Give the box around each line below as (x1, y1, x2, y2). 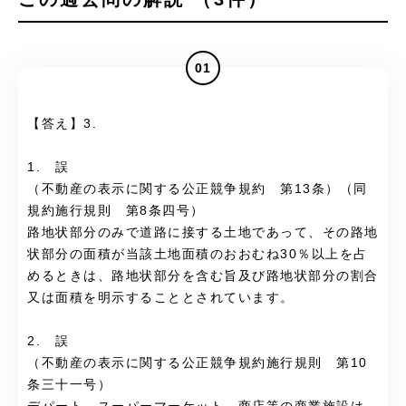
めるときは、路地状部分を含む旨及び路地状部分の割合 (27, 269, 379, 284)
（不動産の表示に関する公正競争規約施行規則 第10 (27, 356, 368, 371)
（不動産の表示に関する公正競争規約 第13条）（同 (27, 182, 368, 197)
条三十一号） (27, 378, 111, 392)
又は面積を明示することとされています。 (27, 291, 295, 305)
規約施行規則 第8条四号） (27, 204, 205, 218)
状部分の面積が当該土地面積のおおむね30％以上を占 (27, 247, 368, 262)
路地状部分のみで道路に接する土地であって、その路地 (27, 226, 379, 240)
